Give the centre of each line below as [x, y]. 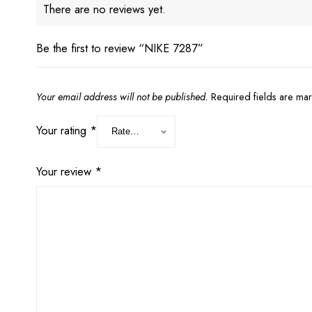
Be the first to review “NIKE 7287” [120, 48]
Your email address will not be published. [122, 96]
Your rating [63, 130]
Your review [65, 171]
